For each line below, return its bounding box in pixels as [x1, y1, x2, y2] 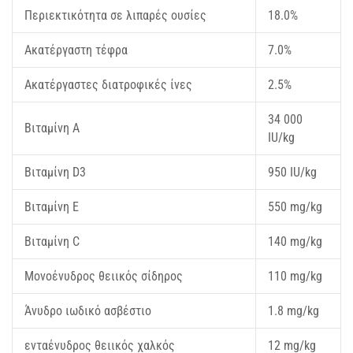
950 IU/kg [268, 165, 317, 180]
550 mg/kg [268, 199, 322, 215]
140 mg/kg [268, 234, 322, 250]
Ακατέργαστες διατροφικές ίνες [24, 77, 192, 93]
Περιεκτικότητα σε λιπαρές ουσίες [24, 8, 206, 24]
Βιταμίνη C [24, 234, 80, 250]
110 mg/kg [268, 269, 322, 284]
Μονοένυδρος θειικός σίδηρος [24, 269, 183, 284]
